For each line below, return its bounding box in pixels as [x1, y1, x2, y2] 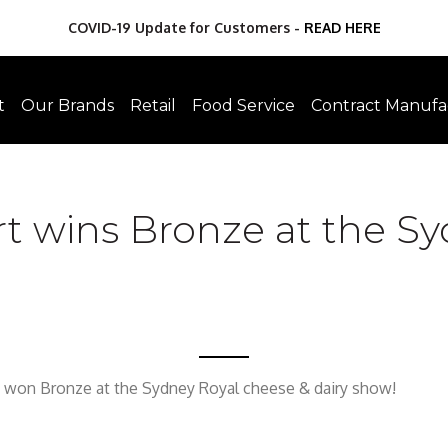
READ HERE [303, 19, 381, 36]
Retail [130, 96, 176, 115]
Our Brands [21, 96, 114, 115]
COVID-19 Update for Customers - [67, 19, 304, 36]
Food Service [192, 96, 295, 115]
